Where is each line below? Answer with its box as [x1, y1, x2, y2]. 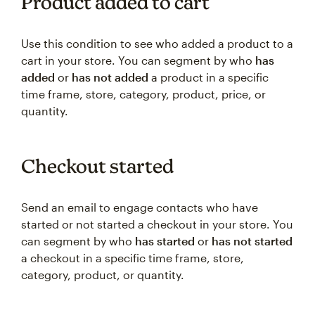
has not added [72, 70, 148, 84]
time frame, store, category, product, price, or [21, 87, 266, 101]
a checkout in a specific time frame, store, [21, 251, 244, 264]
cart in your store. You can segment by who [21, 53, 255, 67]
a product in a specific [148, 70, 269, 84]
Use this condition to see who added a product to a [21, 37, 293, 50]
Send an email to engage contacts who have [21, 200, 258, 214]
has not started [212, 234, 292, 247]
